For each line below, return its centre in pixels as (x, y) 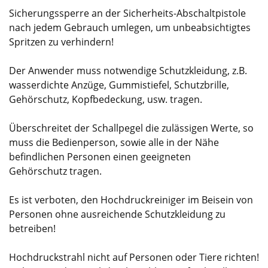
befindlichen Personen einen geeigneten (100, 156)
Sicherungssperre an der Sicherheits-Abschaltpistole (127, 13)
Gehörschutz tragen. (55, 171)
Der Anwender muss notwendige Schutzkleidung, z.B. (128, 70)
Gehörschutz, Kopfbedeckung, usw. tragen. (106, 99)
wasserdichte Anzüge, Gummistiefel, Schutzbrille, (119, 85)
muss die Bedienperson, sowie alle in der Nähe (114, 142)
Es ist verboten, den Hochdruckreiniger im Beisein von (131, 200)
